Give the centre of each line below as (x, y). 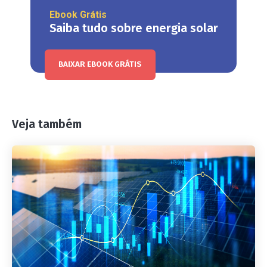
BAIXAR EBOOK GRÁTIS (100, 64)
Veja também (46, 125)
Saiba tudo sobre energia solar (133, 28)
